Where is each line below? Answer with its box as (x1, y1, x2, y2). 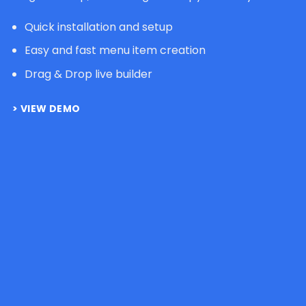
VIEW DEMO (20, 101, 81, 115)
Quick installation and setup (24, 18, 173, 35)
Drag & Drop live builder (24, 66, 152, 82)
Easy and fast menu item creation (24, 42, 206, 59)
